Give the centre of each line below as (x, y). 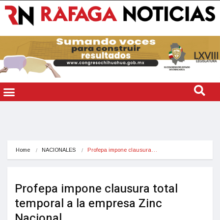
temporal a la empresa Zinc (88, 203)
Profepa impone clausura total (96, 189)
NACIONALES (59, 150)
